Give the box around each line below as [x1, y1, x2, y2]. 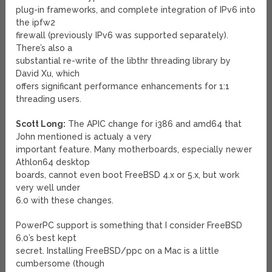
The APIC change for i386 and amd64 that [66, 119, 242, 129]
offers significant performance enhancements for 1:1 [16, 81, 230, 92]
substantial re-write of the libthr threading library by [16, 56, 231, 66]
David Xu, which [16, 69, 80, 79]
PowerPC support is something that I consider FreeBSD [16, 220, 243, 231]
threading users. [16, 94, 82, 104]
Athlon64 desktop [16, 157, 90, 168]
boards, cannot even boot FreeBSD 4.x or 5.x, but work [16, 170, 240, 180]
